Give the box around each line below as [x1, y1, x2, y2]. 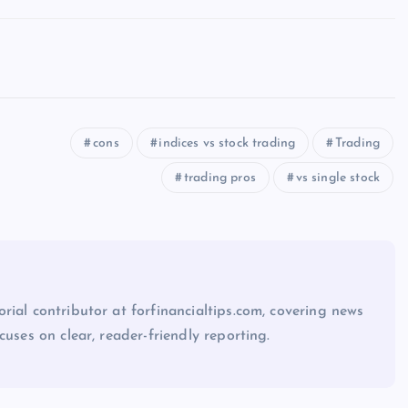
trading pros [184, 171, 256, 185]
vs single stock [295, 171, 380, 185]
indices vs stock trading [158, 137, 296, 150]
